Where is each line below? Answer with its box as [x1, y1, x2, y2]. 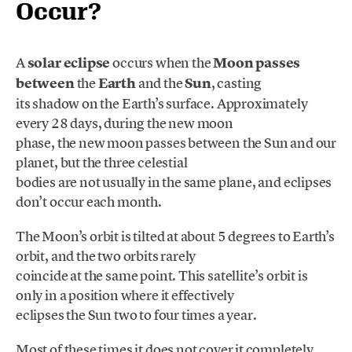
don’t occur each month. [16, 192, 162, 211]
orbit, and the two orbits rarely [16, 247, 196, 266]
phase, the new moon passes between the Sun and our [16, 133, 337, 152]
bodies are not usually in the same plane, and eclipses [16, 172, 332, 191]
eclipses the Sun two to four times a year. [16, 306, 257, 324]
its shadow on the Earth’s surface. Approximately [16, 93, 308, 112]
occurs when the [112, 53, 214, 71]
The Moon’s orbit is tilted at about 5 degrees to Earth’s [16, 227, 335, 246]
